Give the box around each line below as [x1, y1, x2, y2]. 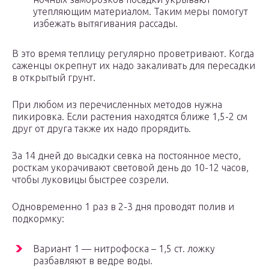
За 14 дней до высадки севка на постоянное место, [12, 150, 241, 162]
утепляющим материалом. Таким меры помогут [33, 6, 248, 17]
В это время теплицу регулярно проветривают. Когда [12, 48, 254, 59]
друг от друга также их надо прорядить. [12, 123, 191, 134]
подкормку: [12, 213, 64, 225]
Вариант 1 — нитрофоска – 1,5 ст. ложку [33, 243, 215, 255]
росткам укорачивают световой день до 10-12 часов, [12, 162, 249, 174]
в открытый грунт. [12, 72, 95, 83]
